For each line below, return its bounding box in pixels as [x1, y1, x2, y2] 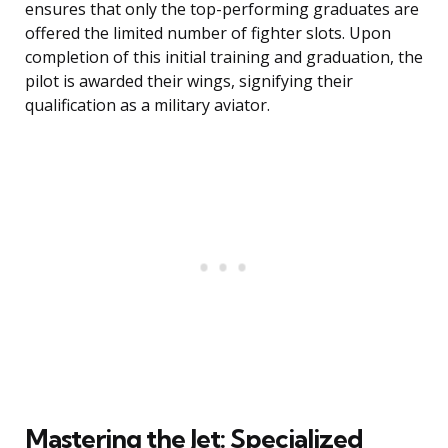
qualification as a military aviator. [25, 94, 270, 117]
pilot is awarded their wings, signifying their [25, 70, 353, 93]
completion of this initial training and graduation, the [25, 46, 423, 69]
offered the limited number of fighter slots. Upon [25, 22, 391, 45]
